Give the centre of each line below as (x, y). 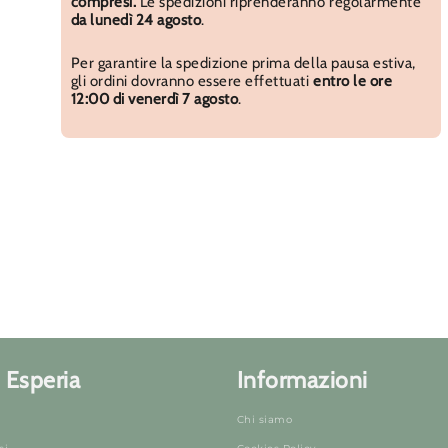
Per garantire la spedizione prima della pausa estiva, (243, 63)
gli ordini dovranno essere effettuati (192, 81)
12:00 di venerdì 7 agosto (154, 99)
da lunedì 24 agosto (136, 20)
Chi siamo (264, 419)
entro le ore (353, 81)
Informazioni (302, 380)
